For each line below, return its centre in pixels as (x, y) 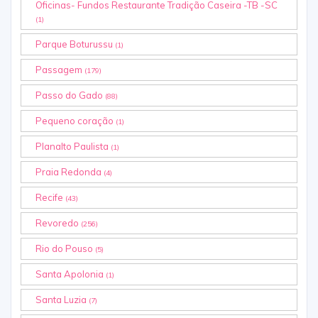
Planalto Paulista (73, 147)
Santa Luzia (62, 300)
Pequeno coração (76, 121)
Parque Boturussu (75, 44)
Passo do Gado (70, 95)
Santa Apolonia (71, 274)
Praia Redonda (70, 172)
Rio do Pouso (65, 249)
